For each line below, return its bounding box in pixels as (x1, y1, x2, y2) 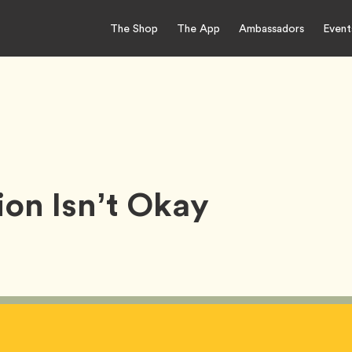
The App (177, 20, 220, 36)
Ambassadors (239, 20, 304, 36)
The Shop (110, 20, 158, 36)
